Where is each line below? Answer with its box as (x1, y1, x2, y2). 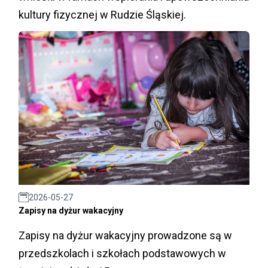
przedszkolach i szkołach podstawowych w (19, 246, 226, 260)
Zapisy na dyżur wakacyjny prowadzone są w (19, 229, 232, 242)
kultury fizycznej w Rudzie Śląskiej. (19, 8, 186, 21)
